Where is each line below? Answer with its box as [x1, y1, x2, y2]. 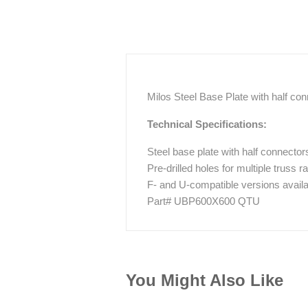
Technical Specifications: [147, 118, 267, 131]
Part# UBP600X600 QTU [147, 195, 260, 208]
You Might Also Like [126, 271, 283, 290]
